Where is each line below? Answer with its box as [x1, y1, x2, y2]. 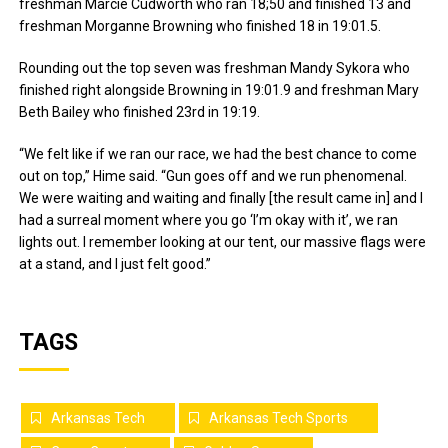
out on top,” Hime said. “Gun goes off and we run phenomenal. [19, 167, 408, 184]
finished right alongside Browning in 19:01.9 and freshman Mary [19, 81, 420, 98]
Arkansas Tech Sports [209, 409, 349, 426]
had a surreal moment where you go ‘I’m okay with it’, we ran [19, 211, 399, 228]
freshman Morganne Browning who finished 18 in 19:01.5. [19, 17, 382, 34]
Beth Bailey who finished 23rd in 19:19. [19, 103, 261, 120]
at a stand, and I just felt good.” [19, 255, 212, 272]
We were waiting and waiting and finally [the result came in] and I [19, 189, 424, 206]
